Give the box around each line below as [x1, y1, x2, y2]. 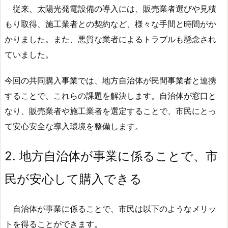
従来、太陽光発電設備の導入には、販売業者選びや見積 [5, 4, 216, 14]
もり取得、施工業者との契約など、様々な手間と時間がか [5, 19, 216, 30]
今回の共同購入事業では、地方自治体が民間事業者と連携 [5, 75, 216, 86]
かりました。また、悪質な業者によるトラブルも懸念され [5, 34, 216, 45]
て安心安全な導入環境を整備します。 [5, 121, 143, 132]
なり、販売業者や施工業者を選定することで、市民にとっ [5, 106, 216, 117]
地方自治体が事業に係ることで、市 [19, 148, 218, 163]
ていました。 [5, 49, 53, 60]
